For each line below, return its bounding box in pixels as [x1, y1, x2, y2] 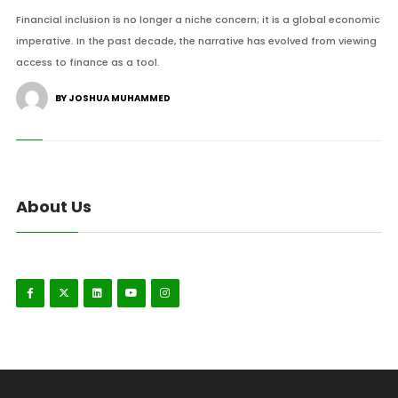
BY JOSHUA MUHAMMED [54, 92, 171, 105]
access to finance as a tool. [15, 55, 160, 69]
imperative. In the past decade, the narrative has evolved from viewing [15, 34, 377, 48]
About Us [15, 195, 92, 218]
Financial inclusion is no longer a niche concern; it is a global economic [15, 12, 380, 27]
